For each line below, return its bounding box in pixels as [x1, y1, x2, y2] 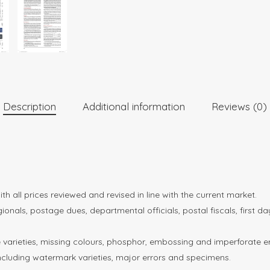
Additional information [83, 100, 185, 113]
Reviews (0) [212, 100, 267, 113]
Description [3, 100, 56, 113]
